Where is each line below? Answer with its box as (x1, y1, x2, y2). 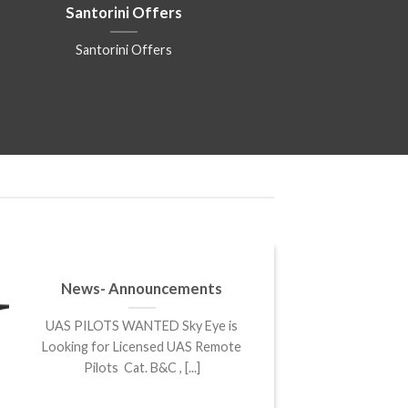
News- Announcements (61, 279, 222, 298)
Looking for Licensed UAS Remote (42, 338, 241, 354)
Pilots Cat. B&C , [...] (83, 359, 200, 375)
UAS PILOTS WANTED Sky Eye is (46, 317, 238, 333)
